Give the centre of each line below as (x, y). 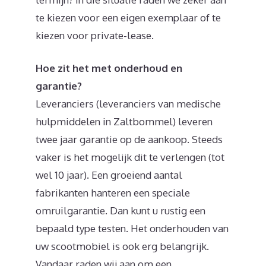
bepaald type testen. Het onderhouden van (132, 229)
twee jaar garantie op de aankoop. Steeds (129, 140)
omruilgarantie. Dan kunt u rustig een (121, 211)
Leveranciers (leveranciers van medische (128, 104)
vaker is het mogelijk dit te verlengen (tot (130, 157)
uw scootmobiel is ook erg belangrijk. (122, 246)
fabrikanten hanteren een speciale (113, 193)
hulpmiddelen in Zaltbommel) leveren (124, 122)
